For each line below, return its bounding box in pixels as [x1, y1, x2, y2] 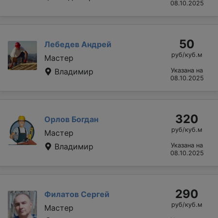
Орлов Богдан [44, 114, 98, 124]
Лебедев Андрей [44, 39, 111, 49]
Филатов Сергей [44, 189, 109, 199]
